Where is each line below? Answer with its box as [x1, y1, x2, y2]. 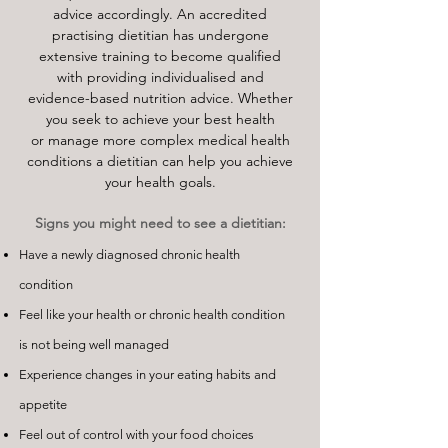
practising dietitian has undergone [51, 26, 269, 44]
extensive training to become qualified [39, 47, 281, 65]
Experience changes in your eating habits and [19, 367, 276, 382]
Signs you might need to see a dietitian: [34, 214, 286, 232]
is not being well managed [19, 337, 169, 352]
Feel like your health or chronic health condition [19, 307, 285, 322]
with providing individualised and [56, 68, 264, 86]
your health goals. [104, 173, 216, 191]
